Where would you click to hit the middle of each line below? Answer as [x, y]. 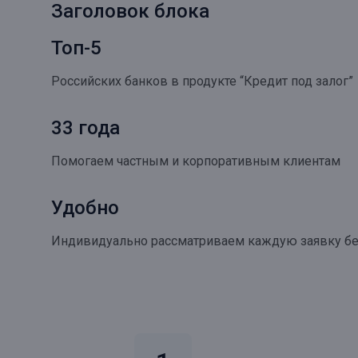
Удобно [85, 208]
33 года [86, 128]
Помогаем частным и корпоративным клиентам [196, 161]
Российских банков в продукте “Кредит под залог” [202, 81]
